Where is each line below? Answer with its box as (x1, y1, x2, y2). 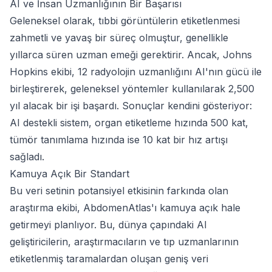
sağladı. (10, 150, 44, 163)
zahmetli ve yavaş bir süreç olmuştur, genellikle (10, 31, 228, 44)
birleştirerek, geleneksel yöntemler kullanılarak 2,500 (10, 82, 254, 95)
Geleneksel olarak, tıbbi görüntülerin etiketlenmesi (10, 14, 240, 27)
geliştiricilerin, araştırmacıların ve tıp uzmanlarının (10, 235, 239, 248)
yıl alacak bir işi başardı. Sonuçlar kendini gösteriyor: (10, 99, 252, 112)
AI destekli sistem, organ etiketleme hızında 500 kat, (10, 116, 248, 129)
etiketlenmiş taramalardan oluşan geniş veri (10, 252, 208, 265)
